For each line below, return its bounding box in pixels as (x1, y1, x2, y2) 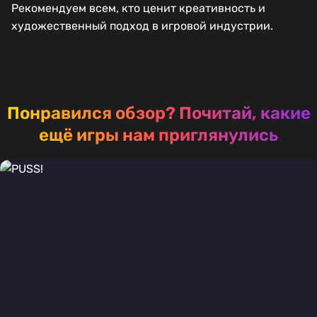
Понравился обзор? (6, 103, 179, 123)
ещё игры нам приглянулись (39, 125, 278, 145)
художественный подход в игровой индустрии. (11, 18, 273, 33)
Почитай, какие (178, 103, 311, 123)
